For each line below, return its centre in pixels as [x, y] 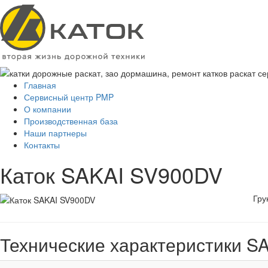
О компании [48, 109]
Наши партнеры [55, 133]
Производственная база [71, 121]
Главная [40, 85]
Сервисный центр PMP [69, 97]
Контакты [42, 145]
